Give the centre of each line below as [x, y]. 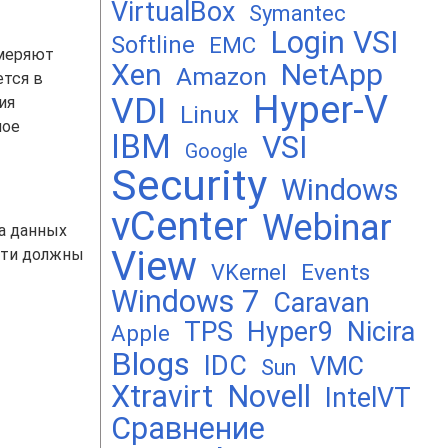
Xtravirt [162, 396]
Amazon [221, 76]
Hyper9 [290, 332]
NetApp [332, 74]
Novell [269, 396]
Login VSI [334, 42]
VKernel [249, 272]
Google [216, 151]
